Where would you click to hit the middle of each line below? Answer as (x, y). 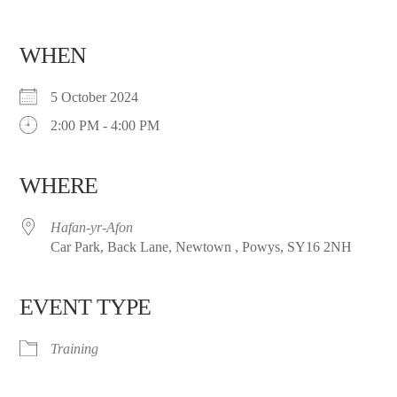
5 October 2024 (102, 97)
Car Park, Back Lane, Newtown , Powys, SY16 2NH (202, 247)
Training (75, 349)
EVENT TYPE (86, 307)
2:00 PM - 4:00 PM (105, 125)
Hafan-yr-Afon (92, 227)
